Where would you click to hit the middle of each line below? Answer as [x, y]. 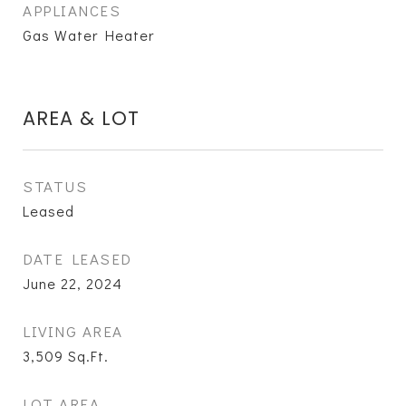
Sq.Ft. [88, 356]
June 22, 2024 [72, 283]
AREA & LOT [81, 118]
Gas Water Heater [88, 35]
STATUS [55, 186]
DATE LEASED [77, 259]
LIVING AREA [73, 331]
